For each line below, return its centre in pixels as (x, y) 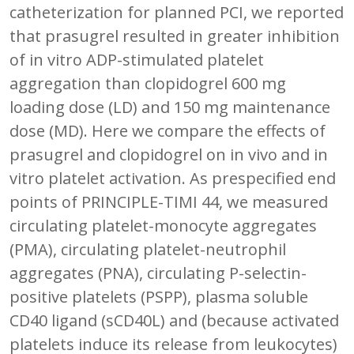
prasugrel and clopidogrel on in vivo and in (169, 154)
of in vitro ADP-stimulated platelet (137, 59)
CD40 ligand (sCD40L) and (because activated (174, 320)
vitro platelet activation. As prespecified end (173, 178)
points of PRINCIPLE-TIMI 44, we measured (169, 201)
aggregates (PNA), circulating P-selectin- (158, 273)
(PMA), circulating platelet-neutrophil (148, 249)
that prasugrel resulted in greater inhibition (175, 36)
